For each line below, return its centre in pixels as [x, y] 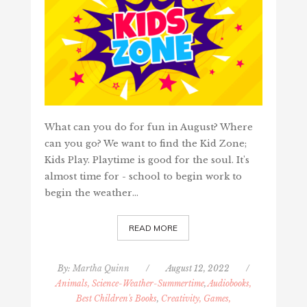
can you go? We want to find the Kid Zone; [145, 144]
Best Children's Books [116, 299]
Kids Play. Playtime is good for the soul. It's [147, 160]
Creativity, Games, [196, 299]
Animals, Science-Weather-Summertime [130, 284]
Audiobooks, [229, 284]
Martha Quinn [101, 269]
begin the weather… [91, 193]
